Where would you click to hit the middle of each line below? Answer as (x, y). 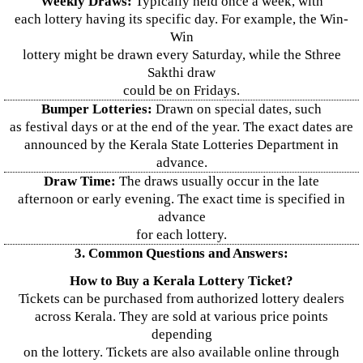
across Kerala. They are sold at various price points (181, 316)
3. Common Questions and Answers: (181, 253)
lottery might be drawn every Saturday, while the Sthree (181, 55)
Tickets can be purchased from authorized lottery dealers (181, 299)
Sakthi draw (181, 73)
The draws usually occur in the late (218, 181)
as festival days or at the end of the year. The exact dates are (181, 127)
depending (181, 334)
